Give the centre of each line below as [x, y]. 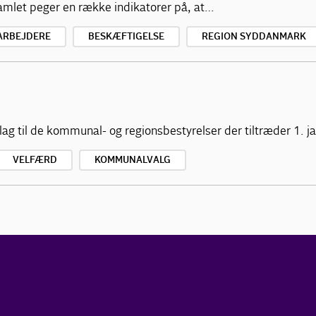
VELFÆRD [35, 160]
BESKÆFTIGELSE [126, 37]
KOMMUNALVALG [133, 160]
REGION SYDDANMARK [254, 37]
